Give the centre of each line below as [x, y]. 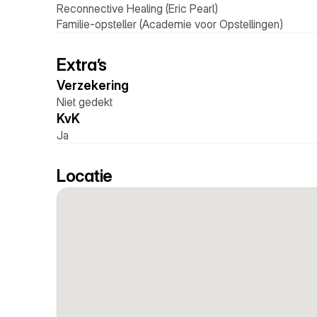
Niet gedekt [85, 102]
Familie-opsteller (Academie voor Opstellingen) [170, 24]
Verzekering [94, 85]
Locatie [85, 176]
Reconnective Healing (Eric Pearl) [137, 8]
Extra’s [82, 65]
